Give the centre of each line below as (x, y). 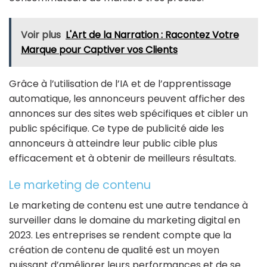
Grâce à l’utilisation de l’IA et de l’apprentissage (120, 83)
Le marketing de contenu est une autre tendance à (128, 206)
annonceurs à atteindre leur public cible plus (113, 143)
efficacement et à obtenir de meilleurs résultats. (122, 158)
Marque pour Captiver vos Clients (99, 49)
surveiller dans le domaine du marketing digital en (125, 221)
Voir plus (41, 35)
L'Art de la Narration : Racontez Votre (152, 35)
